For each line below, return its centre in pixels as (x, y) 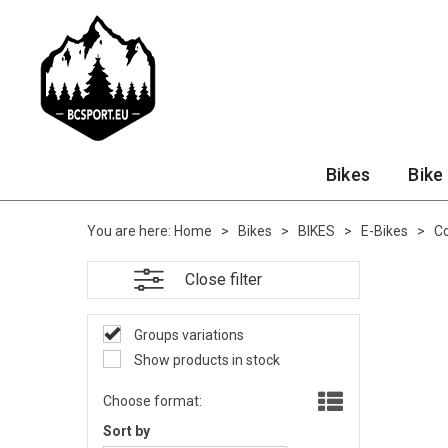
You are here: (129, 231)
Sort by (126, 431)
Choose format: (152, 401)
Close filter (223, 279)
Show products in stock (205, 360)
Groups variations (187, 335)
